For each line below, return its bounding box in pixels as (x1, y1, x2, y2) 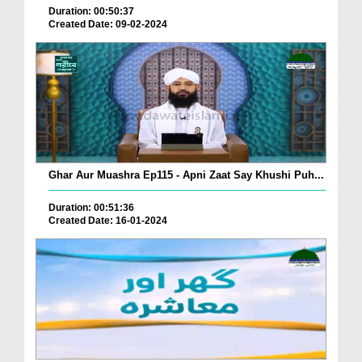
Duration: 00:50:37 (48, 6, 134, 18)
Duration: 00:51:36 (48, 202, 134, 214)
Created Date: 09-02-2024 (48, 19, 167, 31)
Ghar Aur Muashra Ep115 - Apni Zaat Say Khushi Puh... (48, 169, 324, 182)
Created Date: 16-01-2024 (48, 215, 167, 227)
